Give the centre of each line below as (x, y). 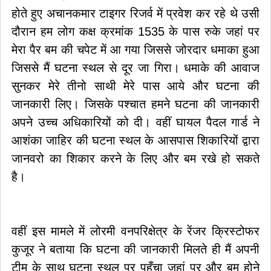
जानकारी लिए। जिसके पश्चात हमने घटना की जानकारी (135, 104)
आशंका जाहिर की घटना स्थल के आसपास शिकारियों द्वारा (135, 140)
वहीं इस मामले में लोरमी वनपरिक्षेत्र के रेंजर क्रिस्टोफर (135, 231)
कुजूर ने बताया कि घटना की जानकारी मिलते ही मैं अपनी (135, 249)
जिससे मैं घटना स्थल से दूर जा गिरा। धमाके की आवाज (135, 68)
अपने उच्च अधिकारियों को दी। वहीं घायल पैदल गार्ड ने (135, 122)
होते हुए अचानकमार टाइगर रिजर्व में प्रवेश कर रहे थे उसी (135, 13)
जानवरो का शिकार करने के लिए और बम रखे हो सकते (135, 158)
